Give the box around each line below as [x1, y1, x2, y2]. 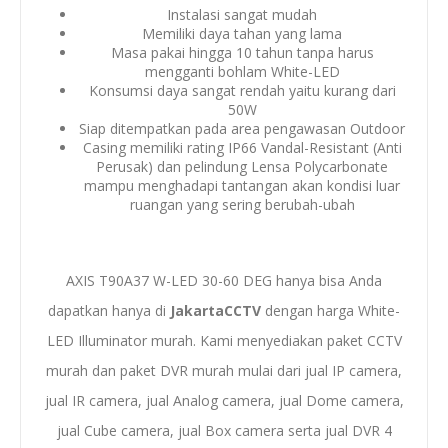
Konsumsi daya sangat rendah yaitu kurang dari [88, 80, 396, 100]
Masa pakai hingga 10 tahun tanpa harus [110, 42, 374, 62]
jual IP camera [305, 360, 398, 380]
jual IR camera [44, 390, 138, 410]
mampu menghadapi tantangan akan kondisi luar [84, 175, 400, 195]
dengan [261, 300, 317, 320]
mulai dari [234, 360, 305, 380]
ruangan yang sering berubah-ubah [129, 194, 355, 214]
